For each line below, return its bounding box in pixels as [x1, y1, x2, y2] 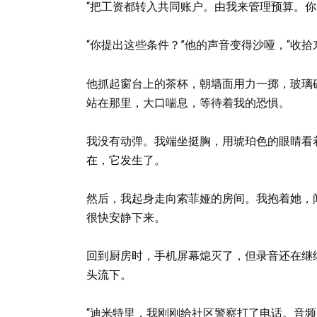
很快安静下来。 [86, 210, 166, 224]
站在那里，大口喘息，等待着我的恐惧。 [86, 96, 290, 110]
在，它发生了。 [86, 153, 166, 167]
